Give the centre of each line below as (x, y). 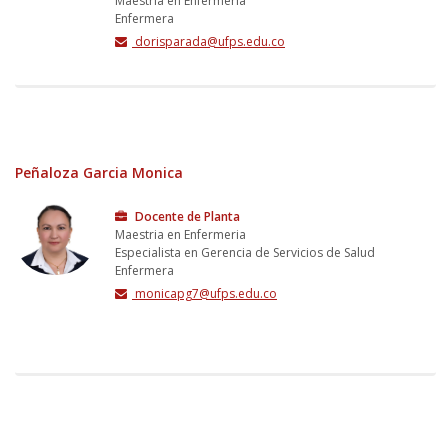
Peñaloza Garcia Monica (99, 172)
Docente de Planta (186, 216)
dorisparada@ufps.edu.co (208, 41)
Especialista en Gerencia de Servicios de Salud (245, 252)
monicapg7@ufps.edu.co (204, 293)
